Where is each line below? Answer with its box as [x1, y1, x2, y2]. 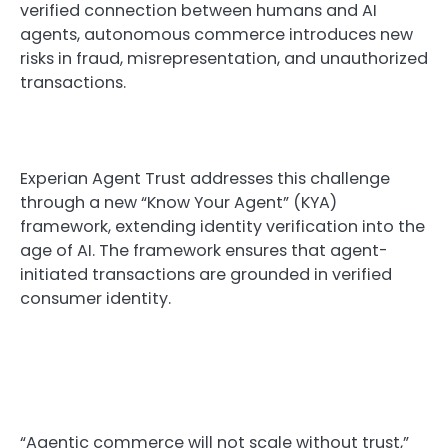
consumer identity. [20, 287, 171, 311]
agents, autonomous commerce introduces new [20, 22, 413, 46]
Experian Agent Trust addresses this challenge [20, 167, 390, 191]
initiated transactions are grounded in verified [20, 263, 392, 287]
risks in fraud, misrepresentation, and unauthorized [20, 46, 428, 70]
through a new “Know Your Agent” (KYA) [20, 191, 337, 215]
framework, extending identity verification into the [20, 215, 425, 239]
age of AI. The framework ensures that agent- [20, 239, 388, 263]
